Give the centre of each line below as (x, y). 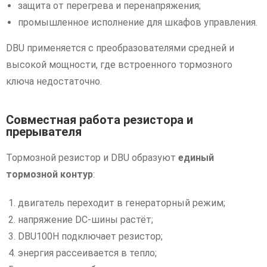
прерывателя (44, 131)
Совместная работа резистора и (100, 119)
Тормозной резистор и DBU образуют (92, 157)
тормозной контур (49, 174)
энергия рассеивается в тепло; (87, 253)
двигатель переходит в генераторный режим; (122, 203)
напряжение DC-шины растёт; (86, 219)
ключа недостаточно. (54, 81)
